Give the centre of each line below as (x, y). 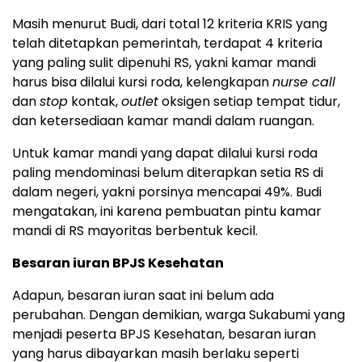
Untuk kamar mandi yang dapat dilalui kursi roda (165, 153)
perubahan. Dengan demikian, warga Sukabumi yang (179, 314)
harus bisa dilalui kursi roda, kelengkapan (142, 82)
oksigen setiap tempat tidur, (249, 101)
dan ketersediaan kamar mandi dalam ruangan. (163, 120)
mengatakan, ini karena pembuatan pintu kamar (167, 211)
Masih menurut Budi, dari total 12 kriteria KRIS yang (170, 23)
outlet (140, 101)
